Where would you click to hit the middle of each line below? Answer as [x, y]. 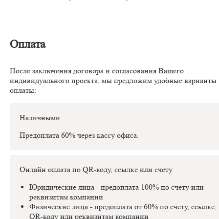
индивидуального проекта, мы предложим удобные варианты [113, 81]
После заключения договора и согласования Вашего [97, 71]
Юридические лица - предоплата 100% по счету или [117, 187]
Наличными [40, 118]
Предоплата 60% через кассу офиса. [79, 135]
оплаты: [23, 90]
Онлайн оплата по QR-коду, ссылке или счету [96, 170]
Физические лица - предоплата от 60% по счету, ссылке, [123, 207]
